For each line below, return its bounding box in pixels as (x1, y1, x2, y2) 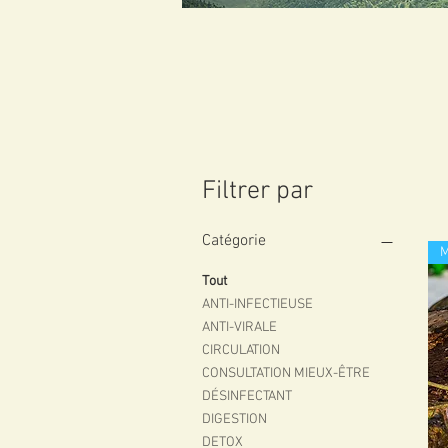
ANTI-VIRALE (202, 319, 277, 337)
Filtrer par (202, 176, 313, 208)
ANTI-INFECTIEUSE (202, 296, 313, 314)
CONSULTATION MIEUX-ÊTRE (202, 365, 370, 383)
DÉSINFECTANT (202, 388, 292, 406)
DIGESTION (202, 411, 267, 429)
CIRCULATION (202, 342, 280, 360)
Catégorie (202, 231, 266, 252)
